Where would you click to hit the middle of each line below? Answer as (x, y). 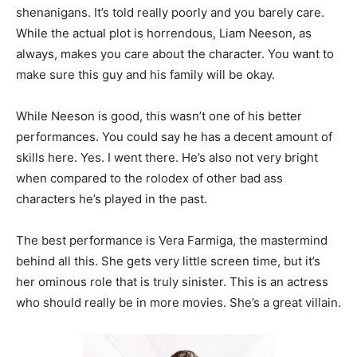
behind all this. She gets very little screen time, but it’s (168, 261)
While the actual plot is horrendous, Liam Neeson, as (164, 33)
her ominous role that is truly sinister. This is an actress (172, 281)
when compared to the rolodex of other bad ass (149, 178)
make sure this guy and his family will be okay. (145, 74)
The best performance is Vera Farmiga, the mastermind (172, 240)
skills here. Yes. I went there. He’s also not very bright (167, 157)
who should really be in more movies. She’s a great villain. (178, 302)
